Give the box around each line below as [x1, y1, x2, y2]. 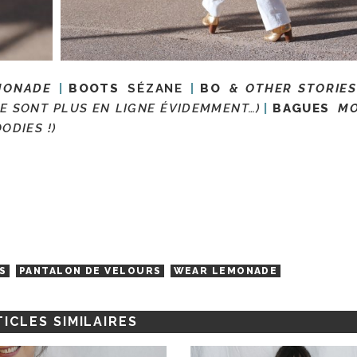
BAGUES [273, 101, 330, 116]
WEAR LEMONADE [173, 265, 278, 277]
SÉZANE [127, 81, 184, 96]
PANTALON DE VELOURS [19, 265, 162, 277]
